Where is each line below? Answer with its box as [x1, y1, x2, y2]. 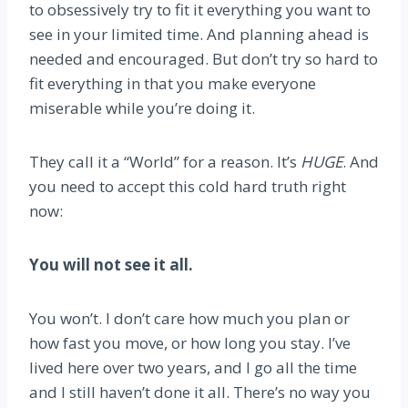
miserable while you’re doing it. [29, 97, 255, 118]
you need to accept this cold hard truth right [29, 175, 346, 197]
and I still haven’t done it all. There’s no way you [29, 381, 371, 403]
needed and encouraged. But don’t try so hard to [29, 47, 378, 69]
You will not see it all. [29, 253, 197, 275]
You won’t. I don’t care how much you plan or [29, 307, 350, 329]
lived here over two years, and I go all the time [29, 356, 357, 378]
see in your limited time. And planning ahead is [29, 23, 369, 45]
